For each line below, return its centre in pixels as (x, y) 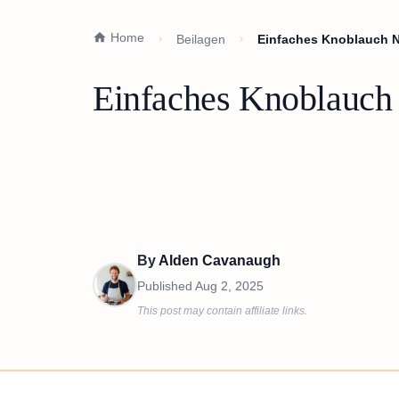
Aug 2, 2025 (229, 286)
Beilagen (201, 39)
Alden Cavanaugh (220, 261)
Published (166, 286)
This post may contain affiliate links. (222, 311)
